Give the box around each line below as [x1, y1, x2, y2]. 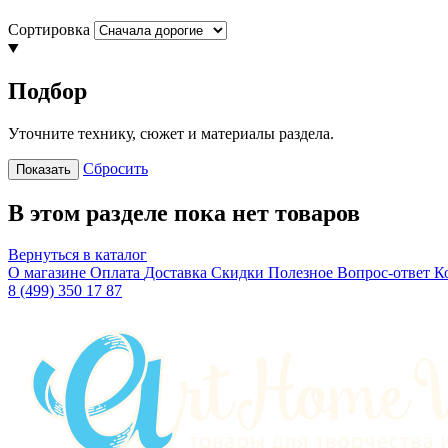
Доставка [144, 264, 211, 282]
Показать [16, 161, 71, 177]
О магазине [8, 264, 90, 282]
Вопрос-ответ [337, 264, 434, 282]
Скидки [211, 264, 268, 282]
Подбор [8, 77, 87, 104]
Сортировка [8, 20, 90, 38]
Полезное [268, 264, 337, 282]
